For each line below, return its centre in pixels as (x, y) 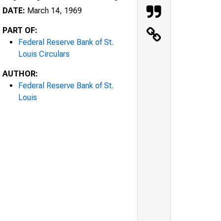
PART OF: (20, 30)
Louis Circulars (44, 54)
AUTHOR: (20, 74)
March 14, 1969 (54, 10)
